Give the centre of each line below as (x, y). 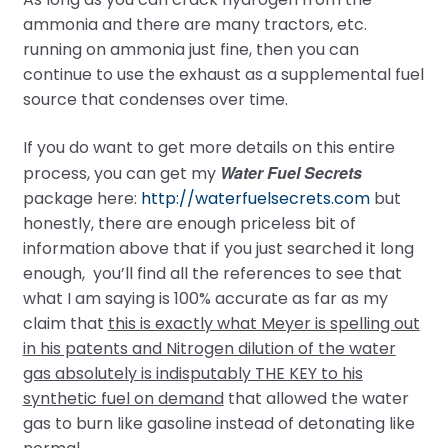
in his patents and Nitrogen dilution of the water (209, 348)
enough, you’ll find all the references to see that (212, 273)
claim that (65, 323)
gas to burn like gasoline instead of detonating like (218, 423)
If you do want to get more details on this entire (208, 147)
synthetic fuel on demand (123, 398)
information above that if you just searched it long (218, 248)
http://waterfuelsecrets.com (255, 198)
